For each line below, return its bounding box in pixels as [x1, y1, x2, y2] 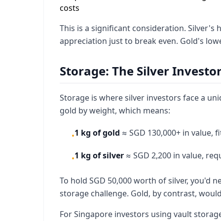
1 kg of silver [74, 150, 124, 161]
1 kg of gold [74, 127, 120, 138]
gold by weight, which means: [60, 105, 170, 116]
